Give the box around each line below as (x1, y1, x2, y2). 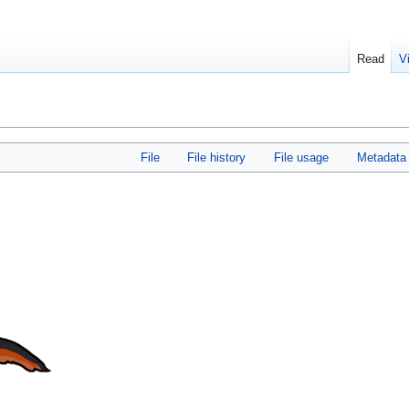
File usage (274, 151, 329, 165)
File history (187, 151, 246, 165)
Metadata (356, 151, 406, 165)
